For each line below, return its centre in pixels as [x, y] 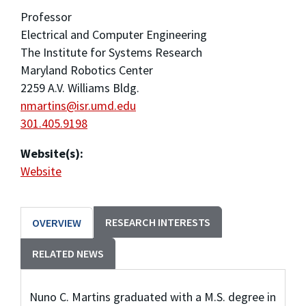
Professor [46, 17]
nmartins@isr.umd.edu [78, 106]
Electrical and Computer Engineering [114, 35]
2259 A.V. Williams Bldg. [80, 88]
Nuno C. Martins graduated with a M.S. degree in [152, 296]
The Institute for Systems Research [111, 53]
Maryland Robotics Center [87, 70]
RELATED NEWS [68, 254]
